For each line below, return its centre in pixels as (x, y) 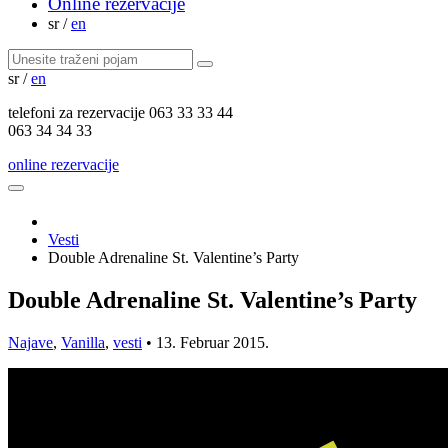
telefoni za (40, 112)
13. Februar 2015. (212, 342)
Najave (30, 342)
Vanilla (83, 342)
